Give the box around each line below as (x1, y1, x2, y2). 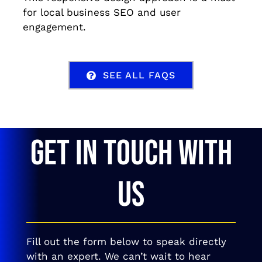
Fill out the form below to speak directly (26, 235, 226, 247)
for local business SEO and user (22, 6, 181, 19)
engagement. (22, 21, 86, 33)
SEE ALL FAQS (103, 70, 176, 81)
